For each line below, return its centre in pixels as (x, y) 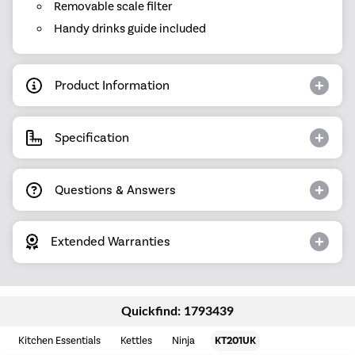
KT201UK (236, 341)
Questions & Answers (115, 189)
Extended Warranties (111, 242)
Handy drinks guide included (130, 29)
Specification (92, 137)
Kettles (137, 341)
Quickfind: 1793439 (177, 312)
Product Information (112, 85)
